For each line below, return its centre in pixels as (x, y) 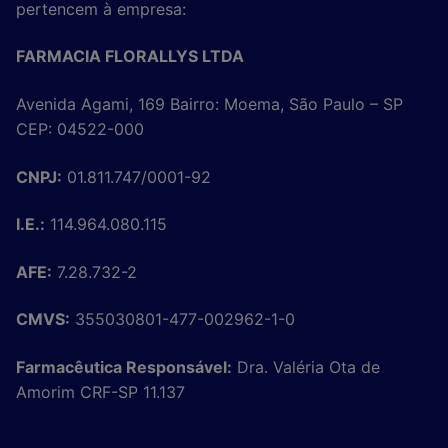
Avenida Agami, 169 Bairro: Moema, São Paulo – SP (209, 103)
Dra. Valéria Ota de (306, 367)
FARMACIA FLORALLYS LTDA (130, 56)
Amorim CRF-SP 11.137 (100, 392)
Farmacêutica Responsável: (124, 367)
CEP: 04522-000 (80, 128)
